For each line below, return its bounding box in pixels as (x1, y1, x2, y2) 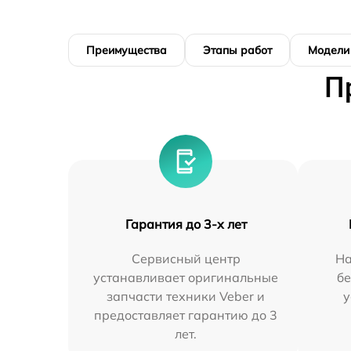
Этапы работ (203, 43, 272, 58)
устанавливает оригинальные (93, 270, 279, 286)
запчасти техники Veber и (107, 288, 266, 305)
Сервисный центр (131, 251, 241, 267)
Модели (308, 43, 349, 58)
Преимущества (86, 43, 167, 58)
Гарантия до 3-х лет (125, 216, 247, 233)
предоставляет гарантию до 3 (94, 307, 278, 324)
